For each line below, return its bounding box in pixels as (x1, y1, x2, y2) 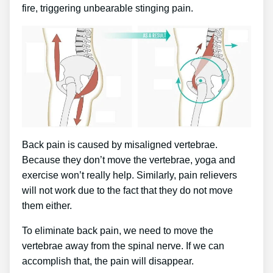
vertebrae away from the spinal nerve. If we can (22, 240, 224, 251)
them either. (22, 200, 72, 211)
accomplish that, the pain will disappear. (22, 255, 194, 266)
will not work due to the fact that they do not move (22, 185, 233, 196)
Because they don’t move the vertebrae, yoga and (22, 154, 235, 165)
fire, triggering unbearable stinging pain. (22, 2, 193, 13)
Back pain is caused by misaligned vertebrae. (22, 139, 218, 150)
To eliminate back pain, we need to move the (22, 225, 213, 236)
